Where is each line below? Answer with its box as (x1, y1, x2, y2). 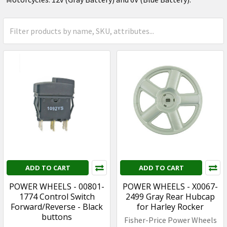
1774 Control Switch (19, 191, 95, 202)
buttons (42, 211, 72, 222)
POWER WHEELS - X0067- (123, 180, 218, 192)
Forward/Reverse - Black (11, 201, 103, 212)
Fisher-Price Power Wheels (124, 214, 217, 225)
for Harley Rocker (137, 201, 204, 212)
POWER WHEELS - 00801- (9, 180, 104, 192)
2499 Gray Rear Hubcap (126, 191, 215, 202)
